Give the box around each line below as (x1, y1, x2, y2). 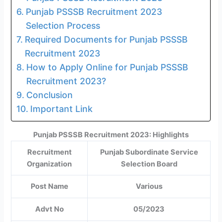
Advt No (35, 204, 64, 214)
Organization (27, 159, 72, 168)
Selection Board (120, 159, 177, 168)
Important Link (30, 104, 93, 114)
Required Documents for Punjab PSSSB (24, 34, 188, 45)
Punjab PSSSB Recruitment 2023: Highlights (33, 130, 189, 139)
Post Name (30, 181, 68, 191)
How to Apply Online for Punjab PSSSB (26, 62, 188, 73)
